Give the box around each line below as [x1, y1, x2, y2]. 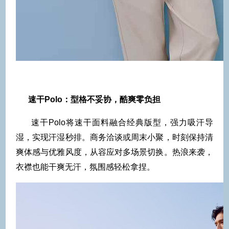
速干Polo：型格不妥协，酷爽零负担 [28, 95, 161, 104]
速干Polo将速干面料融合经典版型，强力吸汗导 [31, 118, 213, 127]
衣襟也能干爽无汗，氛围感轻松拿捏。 [16, 162, 155, 171]
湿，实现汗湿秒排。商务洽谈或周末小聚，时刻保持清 [16, 132, 213, 142]
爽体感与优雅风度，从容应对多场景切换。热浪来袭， [16, 147, 213, 156]
